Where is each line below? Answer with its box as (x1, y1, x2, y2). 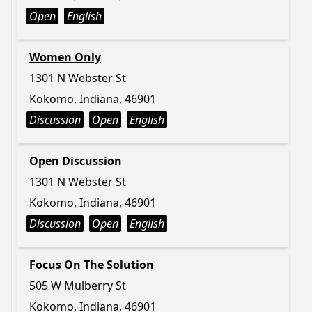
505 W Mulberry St (29, 278, 126, 293)
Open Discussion (29, 153, 122, 169)
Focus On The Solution (29, 257, 154, 272)
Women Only (29, 49, 101, 65)
